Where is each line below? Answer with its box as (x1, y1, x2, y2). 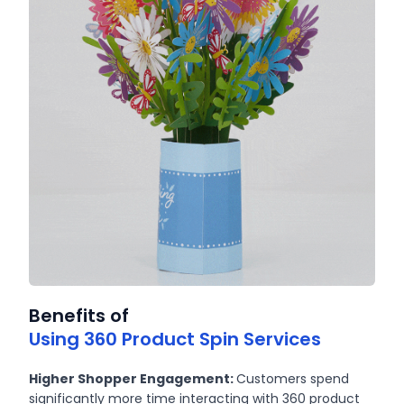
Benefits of (29, 302, 130, 328)
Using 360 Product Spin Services (29, 326, 322, 352)
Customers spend (236, 369, 350, 388)
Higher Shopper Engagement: (29, 369, 237, 388)
